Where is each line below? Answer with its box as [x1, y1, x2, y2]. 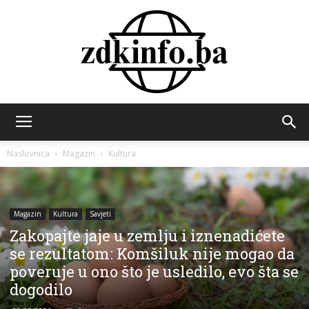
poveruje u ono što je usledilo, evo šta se [10, 261, 299, 282]
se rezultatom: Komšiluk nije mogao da [10, 243, 295, 264]
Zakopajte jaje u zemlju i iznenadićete [10, 226, 285, 246]
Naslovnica [7, 148, 50, 159]
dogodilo [10, 279, 72, 300]
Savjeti [90, 209, 111, 219]
